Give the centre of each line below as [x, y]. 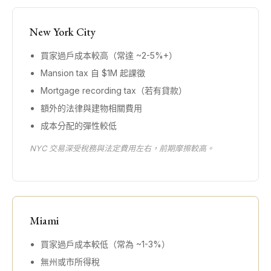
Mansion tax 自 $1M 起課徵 [93, 73]
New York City [63, 32]
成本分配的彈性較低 [79, 126]
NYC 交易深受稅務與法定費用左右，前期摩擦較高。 [122, 148]
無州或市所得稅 [70, 262]
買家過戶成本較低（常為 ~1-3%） [105, 244]
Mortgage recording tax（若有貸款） [114, 90]
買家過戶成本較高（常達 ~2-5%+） [109, 55]
